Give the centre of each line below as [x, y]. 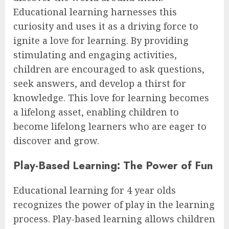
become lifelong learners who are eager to [110, 127]
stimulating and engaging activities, [95, 55]
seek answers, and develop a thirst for [100, 84]
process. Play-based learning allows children [114, 219]
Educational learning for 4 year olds [95, 190]
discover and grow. [56, 141]
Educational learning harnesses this [95, 12]
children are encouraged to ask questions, [109, 69]
